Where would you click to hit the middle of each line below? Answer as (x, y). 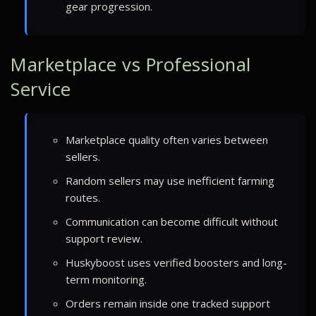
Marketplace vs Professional (131, 64)
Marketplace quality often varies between (167, 139)
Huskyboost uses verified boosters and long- (176, 262)
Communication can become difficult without (172, 221)
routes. (83, 197)
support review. (104, 238)
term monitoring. (106, 279)
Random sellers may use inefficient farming (170, 180)
